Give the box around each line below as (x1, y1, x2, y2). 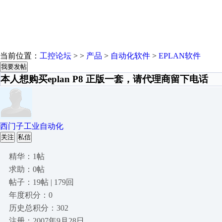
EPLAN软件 (159, 52, 201, 60)
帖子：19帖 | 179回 (9, 178, 74, 186)
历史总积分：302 (9, 204, 68, 212)
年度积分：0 (9, 191, 53, 199)
